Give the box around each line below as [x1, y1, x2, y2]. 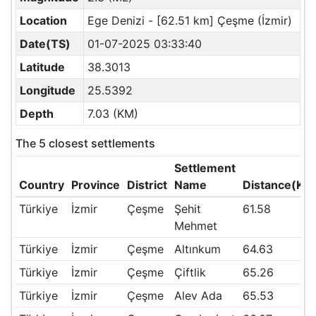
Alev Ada [174, 288, 222, 303]
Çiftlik [174, 265, 206, 279]
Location [19, 13, 67, 28]
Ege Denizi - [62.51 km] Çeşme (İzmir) [87, 13, 292, 28]
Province [71, 178, 120, 192]
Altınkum [174, 242, 221, 256]
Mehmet [174, 219, 217, 233]
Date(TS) [19, 37, 71, 51]
